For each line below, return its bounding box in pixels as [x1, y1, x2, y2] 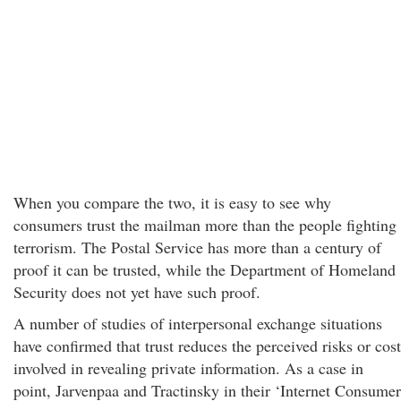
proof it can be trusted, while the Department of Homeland [13, 259, 396, 280]
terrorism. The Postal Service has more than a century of [13, 236, 381, 258]
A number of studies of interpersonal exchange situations [13, 312, 382, 334]
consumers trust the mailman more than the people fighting [13, 214, 397, 235]
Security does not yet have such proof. [13, 281, 260, 303]
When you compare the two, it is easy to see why [13, 192, 331, 213]
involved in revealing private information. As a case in [13, 357, 363, 379]
